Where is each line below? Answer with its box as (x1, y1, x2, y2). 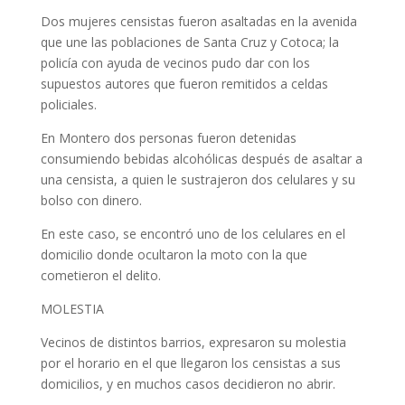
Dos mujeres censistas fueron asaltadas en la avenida (40, 13, 357, 30)
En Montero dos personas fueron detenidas (40, 129, 297, 146)
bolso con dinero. (40, 192, 142, 209)
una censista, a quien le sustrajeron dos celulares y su (40, 171, 355, 188)
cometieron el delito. (40, 267, 161, 284)
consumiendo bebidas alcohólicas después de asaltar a (40, 150, 363, 167)
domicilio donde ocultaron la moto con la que (40, 246, 307, 263)
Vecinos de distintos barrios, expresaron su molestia (40, 334, 346, 351)
